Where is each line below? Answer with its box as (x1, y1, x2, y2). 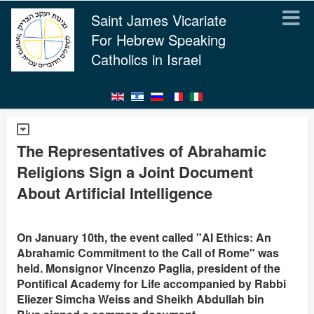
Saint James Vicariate (91, 10, 226, 30)
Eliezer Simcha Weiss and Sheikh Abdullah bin (17, 291, 264, 307)
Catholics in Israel (91, 49, 201, 69)
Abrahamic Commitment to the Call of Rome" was (17, 245, 279, 261)
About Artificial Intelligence (17, 182, 212, 204)
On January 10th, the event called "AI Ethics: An (17, 229, 271, 245)
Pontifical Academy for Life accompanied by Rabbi (17, 275, 286, 292)
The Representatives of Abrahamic (17, 139, 266, 162)
